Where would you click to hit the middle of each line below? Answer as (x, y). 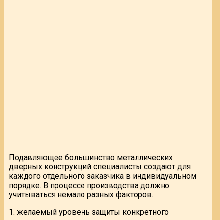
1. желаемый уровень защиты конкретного (89, 212)
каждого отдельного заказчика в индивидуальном (103, 176)
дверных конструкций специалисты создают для (100, 166)
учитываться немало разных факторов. (81, 194)
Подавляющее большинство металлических (91, 157)
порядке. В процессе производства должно (89, 185)
